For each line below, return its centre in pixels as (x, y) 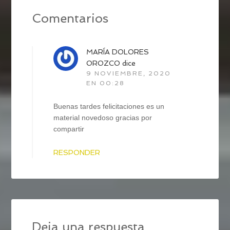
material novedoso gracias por (103, 117)
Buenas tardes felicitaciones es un (109, 106)
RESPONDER (77, 152)
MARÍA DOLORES (118, 52)
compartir (69, 129)
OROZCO (103, 63)
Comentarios (70, 18)
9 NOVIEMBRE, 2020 (129, 73)
